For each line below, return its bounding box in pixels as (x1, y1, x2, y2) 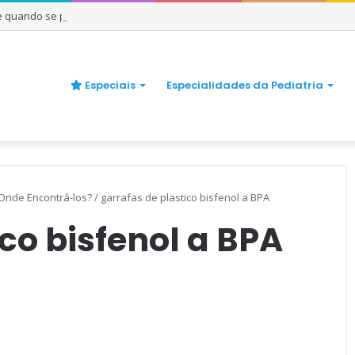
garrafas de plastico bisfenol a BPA (101, 190, 269, 204)
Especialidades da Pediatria (166, 78, 323, 93)
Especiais (82, 78, 136, 93)
